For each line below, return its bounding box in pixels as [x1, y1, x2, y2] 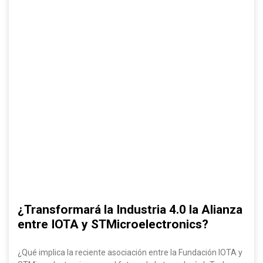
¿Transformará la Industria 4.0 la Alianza [18, 203, 242, 217]
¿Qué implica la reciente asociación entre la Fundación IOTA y [18, 248, 242, 258]
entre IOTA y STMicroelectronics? [18, 217, 208, 232]
